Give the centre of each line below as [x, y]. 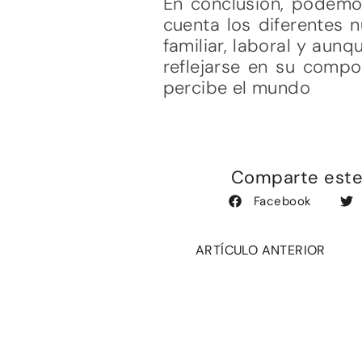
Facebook [282, 201]
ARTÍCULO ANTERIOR [260, 250]
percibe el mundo [236, 87]
